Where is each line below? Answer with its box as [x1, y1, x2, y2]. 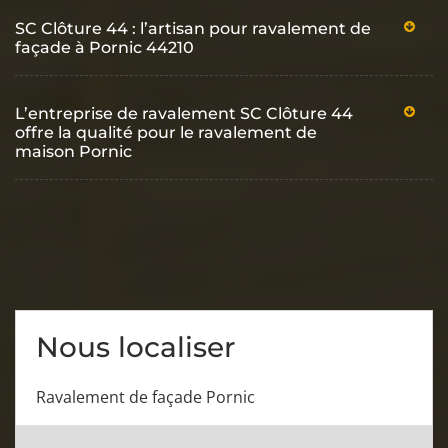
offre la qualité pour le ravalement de [15, 122, 317, 142]
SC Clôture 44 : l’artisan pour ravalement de [15, 18, 371, 38]
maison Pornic [15, 141, 132, 161]
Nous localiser [36, 329, 235, 364]
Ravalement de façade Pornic [36, 385, 255, 408]
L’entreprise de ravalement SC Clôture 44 [15, 103, 353, 123]
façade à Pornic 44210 [15, 37, 194, 57]
